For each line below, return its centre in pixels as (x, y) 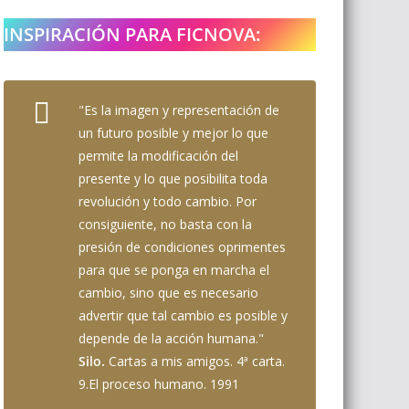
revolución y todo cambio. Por (168, 201)
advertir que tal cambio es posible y (183, 315)
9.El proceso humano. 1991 (159, 384)
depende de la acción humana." (171, 338)
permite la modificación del (158, 156)
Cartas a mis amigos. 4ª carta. (197, 361)
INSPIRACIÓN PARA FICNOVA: (132, 34)
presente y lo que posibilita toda (173, 178)
